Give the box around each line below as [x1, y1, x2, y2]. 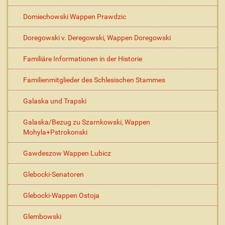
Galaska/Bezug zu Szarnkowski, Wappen [23, 118, 150, 126]
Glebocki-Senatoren [23, 170, 84, 178]
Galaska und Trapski [23, 97, 86, 105]
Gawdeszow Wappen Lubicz [23, 149, 111, 157]
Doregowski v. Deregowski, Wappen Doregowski [23, 34, 171, 42]
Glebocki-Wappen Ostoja [23, 191, 99, 199]
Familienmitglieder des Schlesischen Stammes [23, 76, 165, 84]
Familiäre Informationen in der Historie [23, 55, 142, 63]
